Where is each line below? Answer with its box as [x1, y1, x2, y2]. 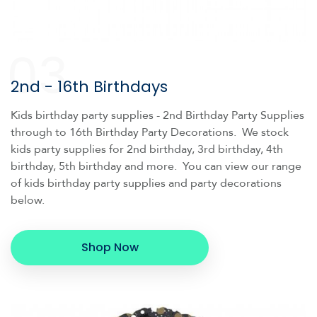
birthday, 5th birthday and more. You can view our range [11, 158, 301, 174]
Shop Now [81, 238, 139, 255]
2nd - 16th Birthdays [11, 75, 168, 98]
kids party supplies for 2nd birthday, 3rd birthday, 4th [11, 141, 283, 157]
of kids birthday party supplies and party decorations [11, 175, 282, 191]
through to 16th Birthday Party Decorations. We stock [11, 124, 289, 140]
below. [11, 192, 45, 208]
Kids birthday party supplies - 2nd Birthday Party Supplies [11, 107, 304, 123]
